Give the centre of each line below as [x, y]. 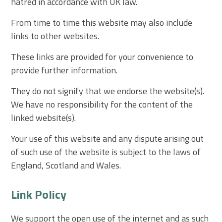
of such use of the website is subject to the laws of [106, 152]
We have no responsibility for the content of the [102, 104]
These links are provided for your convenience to [102, 56]
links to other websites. [55, 36]
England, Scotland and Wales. [66, 165]
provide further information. [64, 70]
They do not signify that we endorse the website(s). [108, 91]
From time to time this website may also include [102, 22]
